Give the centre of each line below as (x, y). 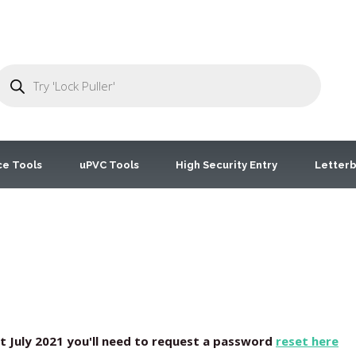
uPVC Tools (109, 164)
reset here (307, 341)
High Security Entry (227, 164)
